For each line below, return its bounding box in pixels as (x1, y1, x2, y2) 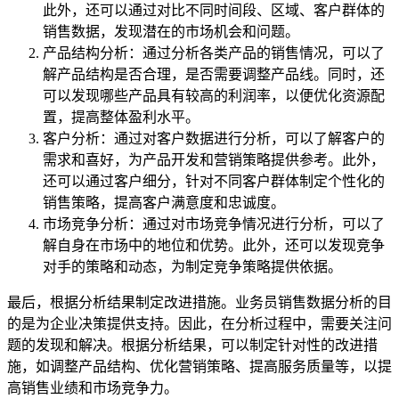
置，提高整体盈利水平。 (43, 110, 199, 126)
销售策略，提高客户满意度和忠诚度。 (43, 195, 285, 211)
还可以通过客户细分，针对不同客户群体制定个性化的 (43, 174, 385, 190)
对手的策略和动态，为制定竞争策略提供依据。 (43, 259, 342, 275)
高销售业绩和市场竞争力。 (7, 380, 178, 396)
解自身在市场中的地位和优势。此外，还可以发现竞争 (43, 238, 385, 254)
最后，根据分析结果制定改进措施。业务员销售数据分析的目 (7, 295, 392, 311)
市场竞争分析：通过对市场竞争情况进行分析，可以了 (43, 216, 385, 232)
